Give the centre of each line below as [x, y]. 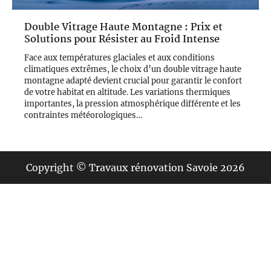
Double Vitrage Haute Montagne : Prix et [123, 27]
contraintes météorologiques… [83, 115]
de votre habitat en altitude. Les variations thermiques [127, 92]
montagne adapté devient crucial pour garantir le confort [133, 80]
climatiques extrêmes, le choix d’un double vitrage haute [133, 69]
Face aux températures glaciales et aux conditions [119, 57]
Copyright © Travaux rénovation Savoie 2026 [135, 167]
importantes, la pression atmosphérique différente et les [132, 103]
